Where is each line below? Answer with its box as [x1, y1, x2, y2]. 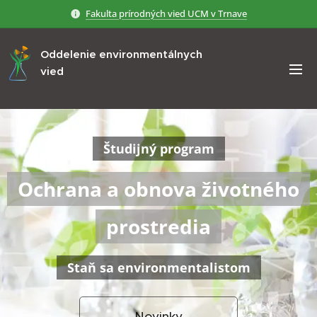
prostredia [106, 213, 211, 240]
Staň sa [67, 259, 114, 276]
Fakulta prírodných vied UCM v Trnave [86, 6, 247, 20]
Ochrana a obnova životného [18, 175, 299, 202]
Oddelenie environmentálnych [40, 47, 202, 61]
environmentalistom [117, 259, 250, 276]
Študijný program [103, 140, 214, 157]
